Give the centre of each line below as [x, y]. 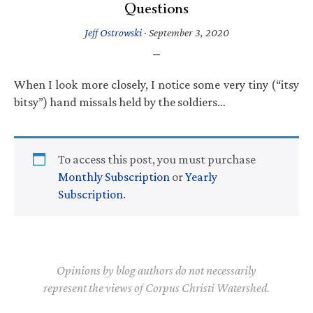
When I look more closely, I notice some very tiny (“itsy [156, 84]
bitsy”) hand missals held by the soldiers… [120, 102]
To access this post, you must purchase [157, 159]
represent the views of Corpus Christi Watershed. [156, 287]
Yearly [201, 176]
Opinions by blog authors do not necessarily [156, 270]
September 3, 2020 [189, 32]
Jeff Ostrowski [113, 32]
